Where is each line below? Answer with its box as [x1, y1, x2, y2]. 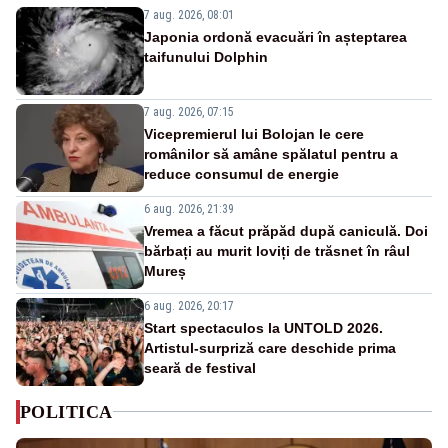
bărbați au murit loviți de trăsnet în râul [144, 242, 410, 259]
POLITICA [20, 401, 113, 422]
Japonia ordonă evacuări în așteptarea [144, 28, 407, 45]
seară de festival [144, 359, 256, 376]
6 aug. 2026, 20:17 [144, 298, 234, 313]
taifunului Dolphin [144, 48, 268, 65]
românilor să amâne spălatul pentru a [144, 145, 398, 162]
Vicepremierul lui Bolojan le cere [144, 125, 364, 142]
